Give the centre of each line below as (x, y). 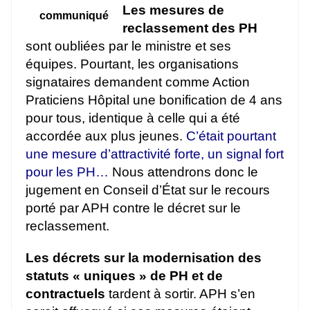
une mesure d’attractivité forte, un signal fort (155, 154)
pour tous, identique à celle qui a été (133, 118)
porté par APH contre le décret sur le (133, 208)
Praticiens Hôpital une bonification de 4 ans (154, 100)
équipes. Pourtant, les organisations (132, 64)
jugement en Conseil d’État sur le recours (148, 190)
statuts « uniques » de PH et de (124, 276)
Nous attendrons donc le (183, 172)
